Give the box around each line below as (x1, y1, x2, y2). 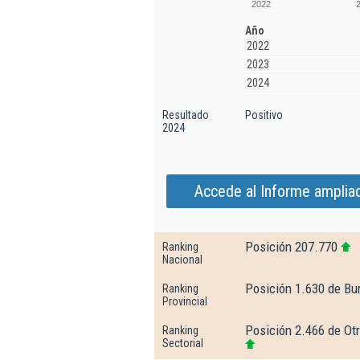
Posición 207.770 (245, 239, 337, 255)
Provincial (162, 295, 207, 308)
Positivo (245, 108, 283, 121)
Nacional (162, 253, 202, 266)
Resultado (162, 108, 209, 121)
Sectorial (162, 337, 203, 350)
